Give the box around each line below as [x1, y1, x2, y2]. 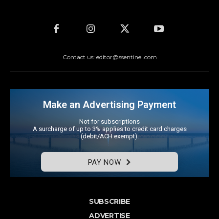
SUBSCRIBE [88, 197, 131, 206]
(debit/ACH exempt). [80, 132, 139, 140]
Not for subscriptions [79, 118, 140, 126]
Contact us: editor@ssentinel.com [62, 53, 157, 61]
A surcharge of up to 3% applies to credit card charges [32, 125, 187, 133]
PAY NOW [88, 158, 121, 167]
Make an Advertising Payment [43, 99, 176, 111]
